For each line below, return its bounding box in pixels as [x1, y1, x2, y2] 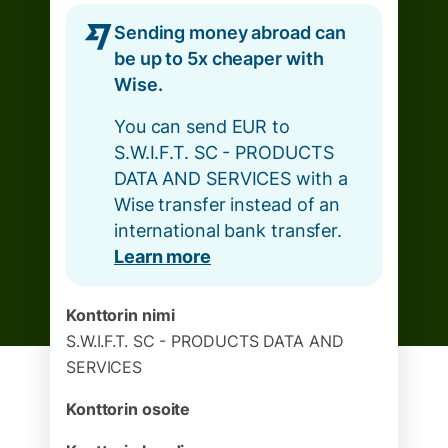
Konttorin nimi [66, 305, 175, 325]
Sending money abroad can [114, 22, 346, 43]
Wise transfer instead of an [114, 194, 341, 215]
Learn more [114, 246, 211, 267]
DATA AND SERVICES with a [114, 168, 348, 189]
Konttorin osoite [66, 399, 191, 419]
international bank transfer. [114, 220, 342, 241]
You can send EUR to [114, 116, 290, 137]
